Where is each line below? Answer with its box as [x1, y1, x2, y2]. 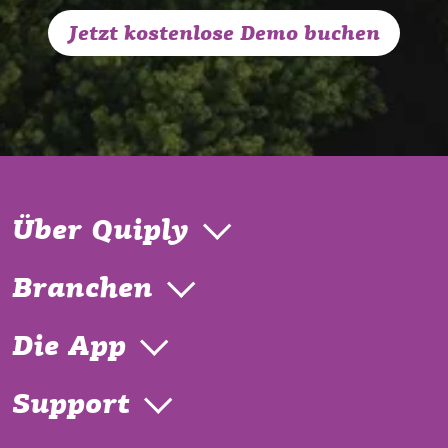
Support [12, 392, 130, 421]
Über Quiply [12, 218, 189, 247]
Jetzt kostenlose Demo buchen [68, 24, 380, 45]
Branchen [12, 276, 153, 305]
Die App [12, 334, 126, 363]
